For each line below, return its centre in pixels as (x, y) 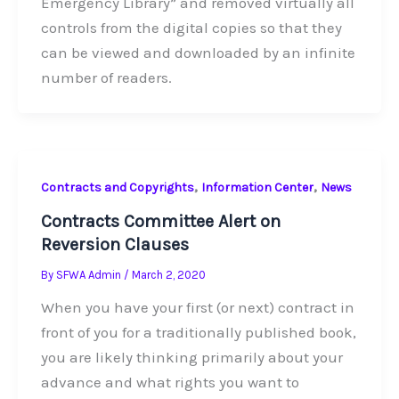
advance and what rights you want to (170, 383)
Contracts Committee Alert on (160, 222)
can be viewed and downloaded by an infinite (198, 53)
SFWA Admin (90, 275)
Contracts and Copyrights (117, 187)
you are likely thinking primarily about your (191, 358)
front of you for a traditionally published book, (198, 333)
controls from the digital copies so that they (191, 28)
